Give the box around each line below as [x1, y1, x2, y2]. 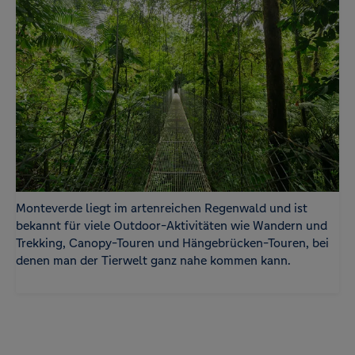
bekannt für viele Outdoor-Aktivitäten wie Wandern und [16, 218, 327, 234]
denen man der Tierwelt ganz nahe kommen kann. [16, 253, 291, 269]
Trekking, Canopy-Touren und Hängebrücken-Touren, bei [16, 235, 329, 251]
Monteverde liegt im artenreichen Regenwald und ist [16, 200, 307, 216]
